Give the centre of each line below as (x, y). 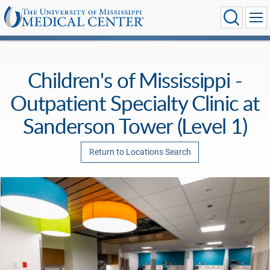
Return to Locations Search (140, 152)
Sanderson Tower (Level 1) (135, 125)
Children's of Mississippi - (135, 80)
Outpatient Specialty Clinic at (135, 102)
